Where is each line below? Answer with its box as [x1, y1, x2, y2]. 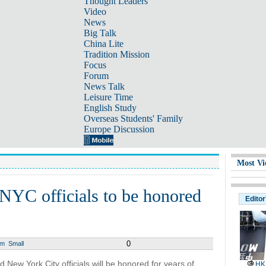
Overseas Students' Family [83, 113, 183, 123]
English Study [83, 103, 137, 113]
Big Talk [83, 28, 116, 38]
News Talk [83, 81, 125, 91]
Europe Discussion [83, 124, 154, 134]
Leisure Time [83, 92, 133, 102]
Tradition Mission [83, 49, 150, 59]
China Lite [83, 39, 123, 49]
